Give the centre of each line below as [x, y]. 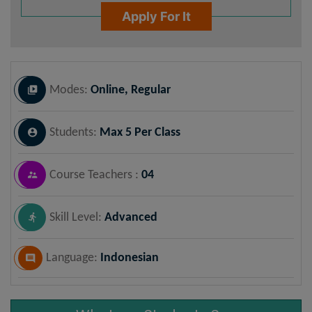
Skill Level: [77, 217]
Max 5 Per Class [140, 132]
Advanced [131, 217]
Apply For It [156, 16]
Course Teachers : [95, 175]
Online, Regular [131, 90]
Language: [73, 258]
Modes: [70, 90]
